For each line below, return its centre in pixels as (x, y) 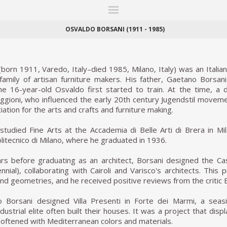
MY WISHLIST (110, 28)
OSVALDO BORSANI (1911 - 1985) (115, 29)
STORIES (189, 21)
